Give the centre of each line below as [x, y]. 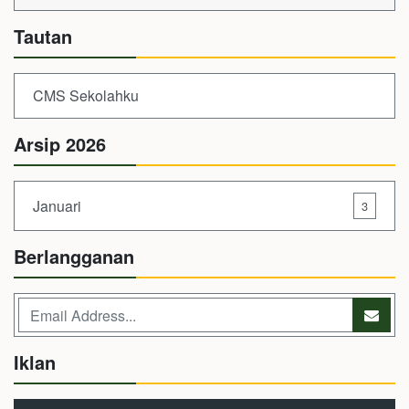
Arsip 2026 [60, 144]
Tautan [43, 36]
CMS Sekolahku [86, 95]
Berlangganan [74, 256]
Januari [57, 205]
